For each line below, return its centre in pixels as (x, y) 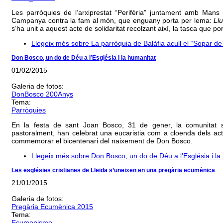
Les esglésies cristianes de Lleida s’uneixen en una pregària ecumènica (113, 170)
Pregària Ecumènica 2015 (52, 207)
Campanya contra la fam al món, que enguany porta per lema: (113, 20)
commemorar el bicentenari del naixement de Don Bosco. (102, 141)
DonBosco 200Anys (42, 94)
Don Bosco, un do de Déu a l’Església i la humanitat (84, 57)
